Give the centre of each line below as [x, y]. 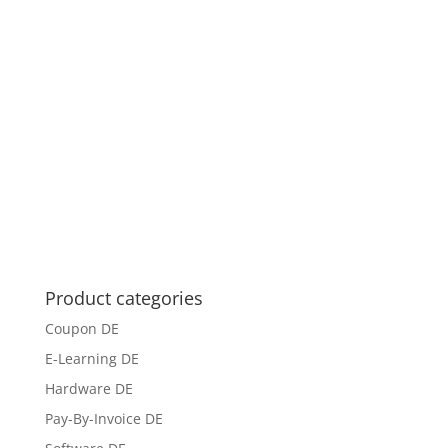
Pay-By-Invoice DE [103, 418]
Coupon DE [81, 328]
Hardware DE [88, 388]
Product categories [123, 298]
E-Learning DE [91, 358]
